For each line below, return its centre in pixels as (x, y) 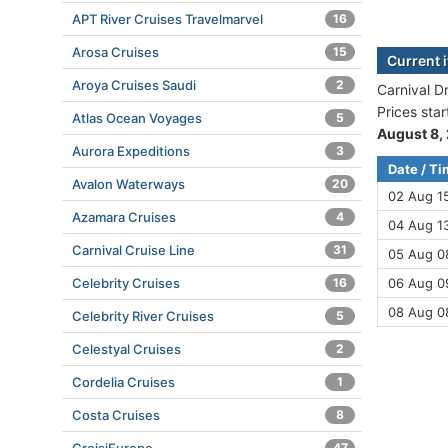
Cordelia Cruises (123, 382)
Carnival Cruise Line (133, 250)
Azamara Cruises (124, 217)
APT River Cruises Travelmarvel (167, 19)
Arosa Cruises (115, 52)
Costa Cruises (116, 415)
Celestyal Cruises (126, 349)
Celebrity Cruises (126, 283)
